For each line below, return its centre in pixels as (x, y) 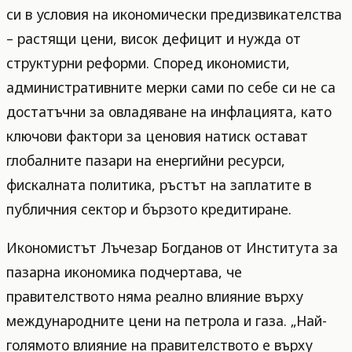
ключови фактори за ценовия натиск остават (157, 136)
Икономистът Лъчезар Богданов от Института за (172, 247)
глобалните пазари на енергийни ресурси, (146, 161)
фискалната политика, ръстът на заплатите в (159, 185)
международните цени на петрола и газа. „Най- (167, 321)
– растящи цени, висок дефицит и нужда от (154, 39)
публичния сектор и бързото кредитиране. (149, 209)
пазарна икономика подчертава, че (124, 272)
